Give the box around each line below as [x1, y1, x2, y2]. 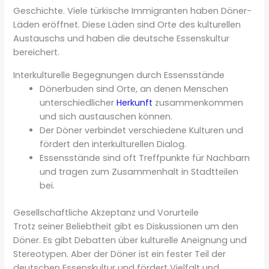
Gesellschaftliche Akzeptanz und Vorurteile [13, 206, 199, 219]
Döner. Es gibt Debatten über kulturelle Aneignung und [13, 234, 247, 246]
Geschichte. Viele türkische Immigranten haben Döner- [13, 5, 252, 17]
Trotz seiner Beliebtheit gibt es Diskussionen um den [13, 220, 239, 232]
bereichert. [13, 46, 60, 59]
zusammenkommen [153, 96, 244, 109]
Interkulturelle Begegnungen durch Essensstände [13, 68, 225, 81]
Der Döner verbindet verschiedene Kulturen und [40, 124, 244, 136]
